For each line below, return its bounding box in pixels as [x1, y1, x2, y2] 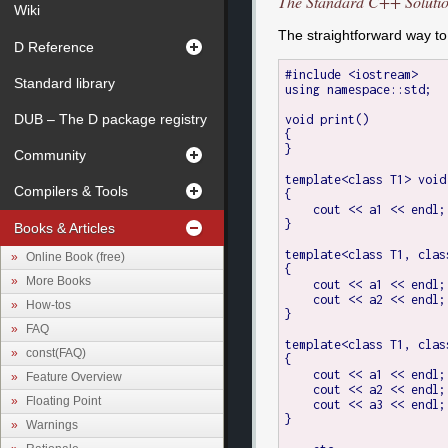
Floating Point [26, 393, 101, 408]
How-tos [26, 297, 71, 312]
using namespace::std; [285, 81, 433, 97]
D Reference [14, 38, 94, 55]
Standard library [14, 74, 115, 91]
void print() [285, 111, 370, 127]
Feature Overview [26, 369, 122, 384]
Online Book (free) [26, 249, 125, 264]
